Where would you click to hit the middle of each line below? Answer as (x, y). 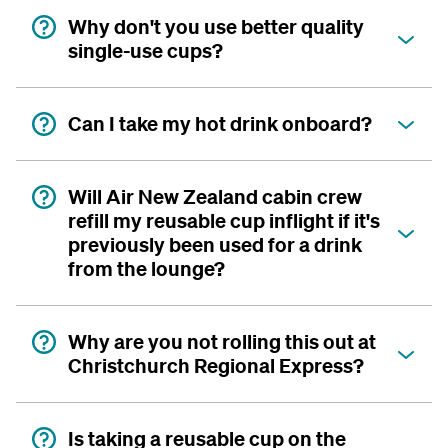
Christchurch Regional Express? (216, 365)
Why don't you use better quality (216, 26)
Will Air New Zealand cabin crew (215, 196)
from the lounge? (146, 268)
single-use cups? (145, 50)
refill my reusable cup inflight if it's (224, 220)
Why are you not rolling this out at (222, 341)
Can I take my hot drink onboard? (220, 123)
